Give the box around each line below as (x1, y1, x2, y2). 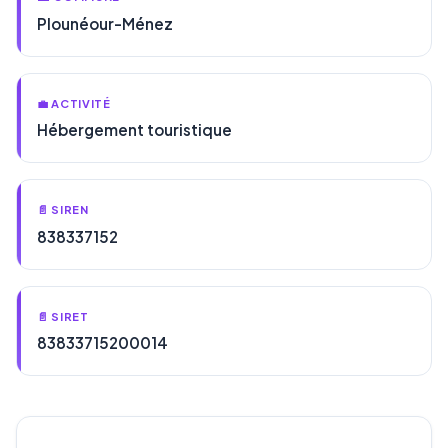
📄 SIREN (37, 202, 89, 217)
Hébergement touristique (37, 120, 232, 140)
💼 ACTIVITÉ (37, 95, 111, 110)
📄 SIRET (37, 308, 89, 323)
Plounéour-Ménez (37, 13, 173, 33)
